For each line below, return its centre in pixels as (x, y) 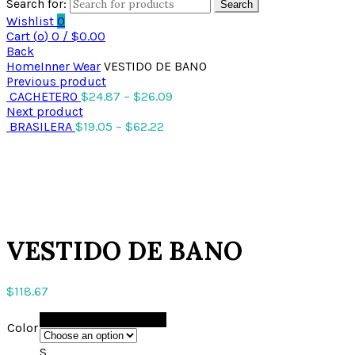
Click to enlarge (52, 210)
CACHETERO (45, 97)
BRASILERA (42, 127)
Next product (45, 112)
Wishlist (32, 21)
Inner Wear (71, 67)
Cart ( (22, 36)
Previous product (56, 82)
